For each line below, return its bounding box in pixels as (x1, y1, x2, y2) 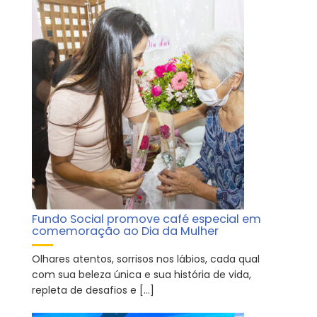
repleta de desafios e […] (32, 283, 154, 298)
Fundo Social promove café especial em (32, 211, 261, 228)
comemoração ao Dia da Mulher (32, 223, 219, 240)
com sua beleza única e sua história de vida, (32, 267, 251, 282)
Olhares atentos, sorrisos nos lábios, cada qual (32, 252, 260, 267)
